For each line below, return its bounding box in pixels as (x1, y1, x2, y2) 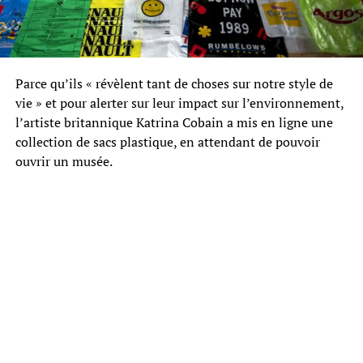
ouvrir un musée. (15, 152, 113, 170)
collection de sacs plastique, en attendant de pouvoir (15, 132, 320, 151)
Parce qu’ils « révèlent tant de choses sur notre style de (15, 74, 333, 92)
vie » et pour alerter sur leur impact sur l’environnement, (15, 93, 344, 112)
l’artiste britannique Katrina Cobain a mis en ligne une (15, 113, 333, 131)
